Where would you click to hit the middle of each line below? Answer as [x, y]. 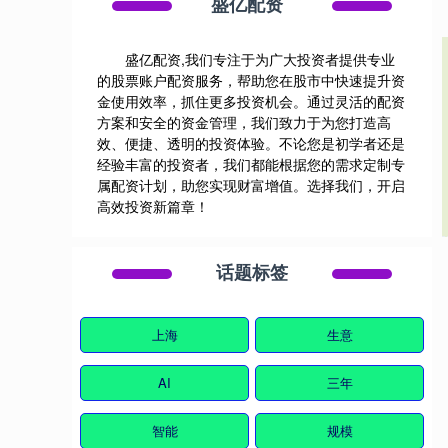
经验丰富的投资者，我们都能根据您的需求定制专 [251, 164]
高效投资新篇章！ [153, 206]
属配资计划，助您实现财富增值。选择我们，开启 [251, 185]
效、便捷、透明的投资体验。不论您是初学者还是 [251, 143]
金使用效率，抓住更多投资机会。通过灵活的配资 [251, 101]
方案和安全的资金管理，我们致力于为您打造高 [244, 122]
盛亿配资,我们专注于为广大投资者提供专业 [260, 59]
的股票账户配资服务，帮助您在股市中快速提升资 [251, 80]
